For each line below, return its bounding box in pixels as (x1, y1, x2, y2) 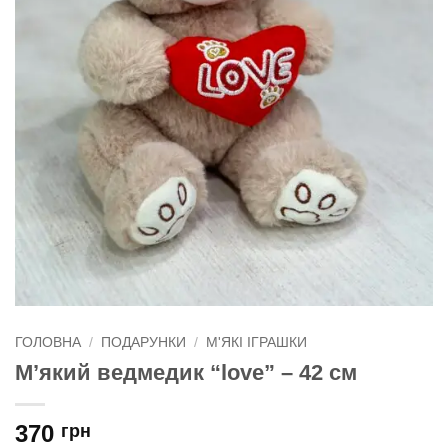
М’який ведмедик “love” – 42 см (15, 360, 357, 386)
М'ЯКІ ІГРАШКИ (206, 335, 308, 351)
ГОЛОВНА (15, 335, 81, 351)
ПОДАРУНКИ (101, 335, 187, 351)
